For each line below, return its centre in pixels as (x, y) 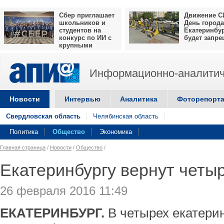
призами (18, 53)
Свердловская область (43, 116)
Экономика (116, 132)
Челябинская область (126, 116)
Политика (24, 132)
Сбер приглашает (87, 15)
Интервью (82, 99)
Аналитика (139, 99)
